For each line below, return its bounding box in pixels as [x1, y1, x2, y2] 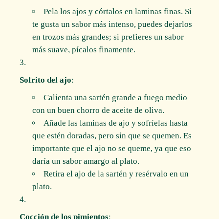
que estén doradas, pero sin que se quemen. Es [32, 131, 192, 140]
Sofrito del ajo [20, 75, 72, 85]
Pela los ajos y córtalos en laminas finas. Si [43, 6, 192, 16]
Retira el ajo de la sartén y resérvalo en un [43, 169, 189, 178]
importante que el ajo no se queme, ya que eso [32, 143, 191, 153]
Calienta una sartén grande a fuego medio [43, 92, 187, 102]
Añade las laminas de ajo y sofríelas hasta [43, 118, 188, 128]
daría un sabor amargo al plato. [32, 156, 139, 166]
